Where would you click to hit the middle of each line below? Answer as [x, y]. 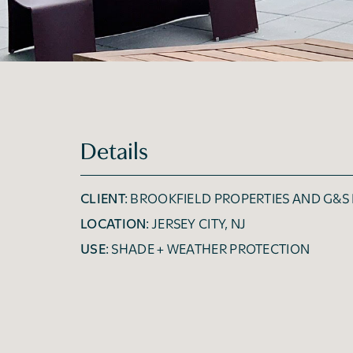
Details [114, 153]
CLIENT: [104, 200]
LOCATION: [115, 225]
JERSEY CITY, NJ [198, 225]
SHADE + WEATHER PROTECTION [210, 250]
